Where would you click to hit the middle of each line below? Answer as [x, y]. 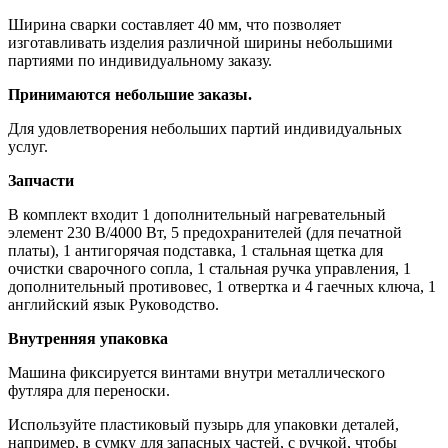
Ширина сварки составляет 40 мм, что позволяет [174, 25]
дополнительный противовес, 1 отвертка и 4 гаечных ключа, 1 [222, 287]
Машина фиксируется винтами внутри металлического [196, 373]
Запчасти [41, 181]
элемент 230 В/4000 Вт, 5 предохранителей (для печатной [205, 233]
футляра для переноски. [89, 391]
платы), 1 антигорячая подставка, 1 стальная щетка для [195, 251]
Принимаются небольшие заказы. [130, 95]
